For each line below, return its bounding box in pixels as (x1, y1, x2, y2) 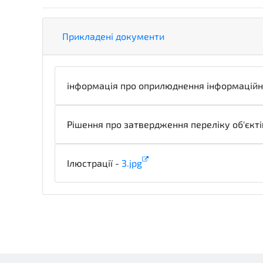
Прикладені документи (62, 31, 164, 42)
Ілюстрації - (67, 157, 122, 168)
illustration (149, 157, 195, 168)
